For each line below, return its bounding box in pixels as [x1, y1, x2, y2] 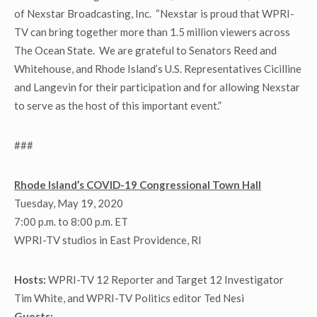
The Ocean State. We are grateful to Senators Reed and [14, 44, 277, 57]
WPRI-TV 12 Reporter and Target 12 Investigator [46, 273, 284, 286]
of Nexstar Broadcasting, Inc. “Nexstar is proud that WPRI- [14, 7, 294, 20]
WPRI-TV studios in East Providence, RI [14, 234, 202, 246]
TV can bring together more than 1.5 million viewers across [14, 25, 290, 38]
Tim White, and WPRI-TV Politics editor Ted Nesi [14, 292, 244, 304]
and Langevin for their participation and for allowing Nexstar [14, 81, 300, 93]
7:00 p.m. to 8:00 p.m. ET [14, 215, 128, 228]
